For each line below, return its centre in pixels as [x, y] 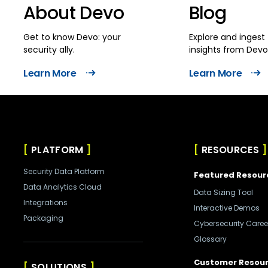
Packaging [43, 218]
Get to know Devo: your [72, 37]
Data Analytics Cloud [63, 187]
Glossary [210, 239]
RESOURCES [230, 150]
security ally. [49, 50]
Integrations [45, 202]
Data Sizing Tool [223, 192]
